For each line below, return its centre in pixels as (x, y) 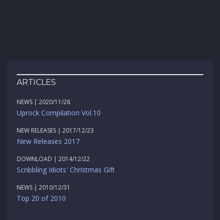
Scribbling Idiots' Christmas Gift (66, 170)
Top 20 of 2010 (41, 198)
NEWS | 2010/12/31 (43, 188)
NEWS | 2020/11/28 (43, 102)
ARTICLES (36, 82)
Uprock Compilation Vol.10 (59, 113)
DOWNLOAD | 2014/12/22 (53, 159)
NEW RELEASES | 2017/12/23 (55, 131)
